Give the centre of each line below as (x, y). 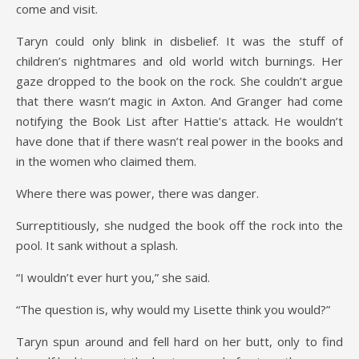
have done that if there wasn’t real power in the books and (179, 141)
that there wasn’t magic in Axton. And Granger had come (179, 101)
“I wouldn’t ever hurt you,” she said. (113, 277)
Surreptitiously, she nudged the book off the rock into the (179, 225)
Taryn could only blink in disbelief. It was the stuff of (179, 41)
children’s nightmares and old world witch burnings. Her (179, 61)
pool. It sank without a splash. (97, 245)
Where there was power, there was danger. (137, 193)
